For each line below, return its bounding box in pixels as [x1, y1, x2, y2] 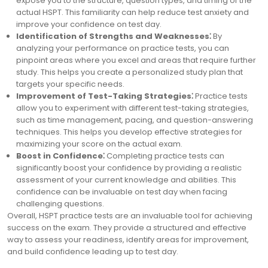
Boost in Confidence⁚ [16, 150, 105, 162]
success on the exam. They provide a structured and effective [7, 222, 246, 233]
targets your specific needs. [16, 78, 124, 90]
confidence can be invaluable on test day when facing [16, 186, 227, 197]
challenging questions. [16, 198, 104, 209]
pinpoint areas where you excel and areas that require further [16, 54, 256, 66]
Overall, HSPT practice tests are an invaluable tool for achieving [7, 210, 252, 221]
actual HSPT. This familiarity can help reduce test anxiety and [16, 7, 249, 18]
